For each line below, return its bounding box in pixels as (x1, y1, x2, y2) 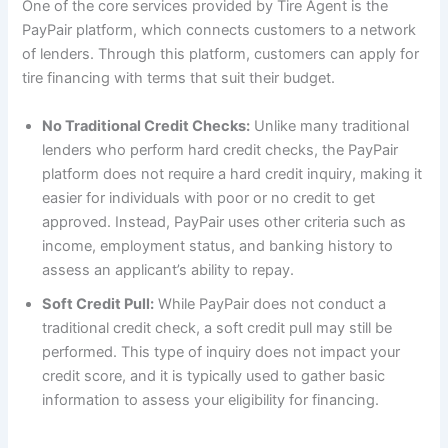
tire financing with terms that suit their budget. (22, 69, 336, 88)
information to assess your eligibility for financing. (42, 390, 380, 409)
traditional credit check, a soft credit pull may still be (42, 318, 393, 337)
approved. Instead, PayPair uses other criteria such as (42, 212, 407, 231)
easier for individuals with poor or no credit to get (42, 188, 376, 207)
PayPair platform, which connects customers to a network (22, 21, 417, 40)
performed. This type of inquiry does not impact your (42, 342, 401, 361)
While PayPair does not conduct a (154, 294, 387, 313)
